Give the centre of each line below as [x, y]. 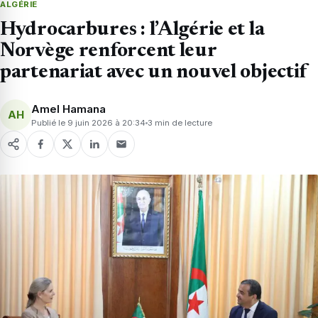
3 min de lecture [180, 122]
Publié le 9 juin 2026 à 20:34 [88, 122]
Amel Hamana [68, 109]
